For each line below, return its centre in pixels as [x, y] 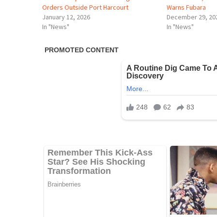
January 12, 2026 [66, 17]
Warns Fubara [186, 7]
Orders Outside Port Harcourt [85, 7]
